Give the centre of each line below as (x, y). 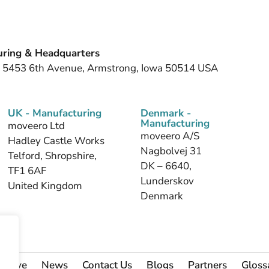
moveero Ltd (37, 126)
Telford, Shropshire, (53, 156)
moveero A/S (170, 136)
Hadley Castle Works (56, 141)
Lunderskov (167, 181)
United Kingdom (45, 186)
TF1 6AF (27, 171)
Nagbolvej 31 (171, 151)
